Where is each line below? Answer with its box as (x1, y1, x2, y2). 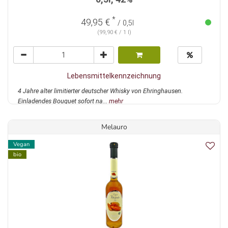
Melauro (101, 122, 127, 132)
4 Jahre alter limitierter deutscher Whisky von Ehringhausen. (18, 87, 183, 95)
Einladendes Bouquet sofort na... (18, 97, 109, 105)
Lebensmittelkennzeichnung (67, 72, 161, 80)
